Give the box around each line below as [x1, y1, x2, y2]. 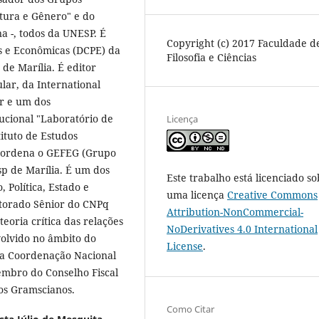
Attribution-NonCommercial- [167, 204, 303, 219]
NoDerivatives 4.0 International [167, 221, 318, 236]
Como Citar [167, 302, 214, 315]
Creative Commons [227, 187, 318, 202]
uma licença [167, 187, 227, 202]
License [167, 239, 203, 253]
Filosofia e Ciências [167, 50, 256, 64]
